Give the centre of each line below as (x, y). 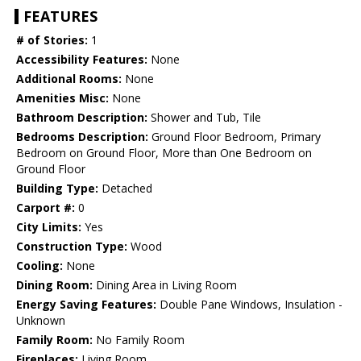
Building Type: (57, 189)
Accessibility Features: (82, 60)
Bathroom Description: (82, 118)
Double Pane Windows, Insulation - (249, 305)
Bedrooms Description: (82, 137)
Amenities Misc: (62, 98)
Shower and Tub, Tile (204, 118)
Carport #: (46, 208)
